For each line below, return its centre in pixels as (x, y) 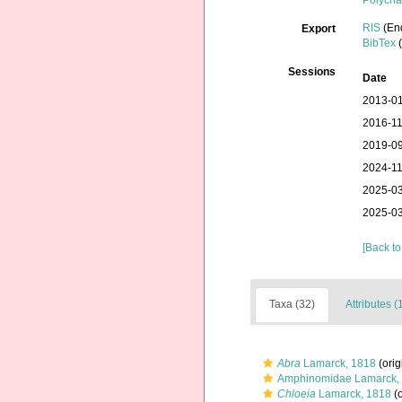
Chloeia (297, 394)
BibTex (380, 43)
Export (319, 29)
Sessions (312, 72)
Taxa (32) (292, 304)
